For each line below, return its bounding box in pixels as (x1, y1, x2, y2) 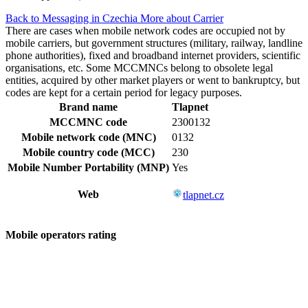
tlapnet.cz (183, 189, 224, 201)
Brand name (59, 101, 118, 113)
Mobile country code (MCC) (22, 146, 155, 159)
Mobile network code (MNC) (21, 131, 156, 144)
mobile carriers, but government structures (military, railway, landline (5, 37, 302, 49)
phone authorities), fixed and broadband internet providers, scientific (5, 49, 300, 62)
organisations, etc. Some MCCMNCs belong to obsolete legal (5, 62, 273, 74)
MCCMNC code (49, 116, 127, 129)
